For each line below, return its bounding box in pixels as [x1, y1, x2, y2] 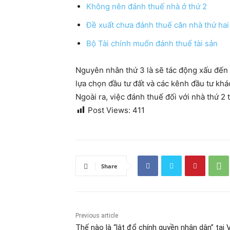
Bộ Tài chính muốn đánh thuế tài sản [86, 39, 218, 49]
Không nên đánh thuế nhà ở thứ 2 [86, 2, 207, 12]
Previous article [75, 212, 118, 220]
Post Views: [88, 105, 130, 116]
